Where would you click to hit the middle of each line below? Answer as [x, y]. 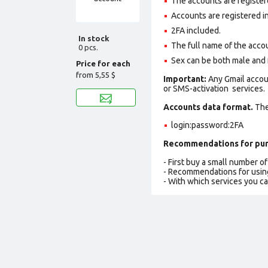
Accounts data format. [208, 107]
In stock [94, 38]
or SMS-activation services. [214, 88]
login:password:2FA [207, 125]
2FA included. [197, 30]
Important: [186, 79]
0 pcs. [88, 47]
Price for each [103, 63]
